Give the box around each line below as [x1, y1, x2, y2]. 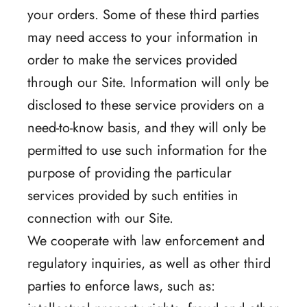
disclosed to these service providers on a [27, 95, 265, 115]
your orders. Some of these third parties [27, 4, 259, 25]
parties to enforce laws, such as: [27, 275, 215, 296]
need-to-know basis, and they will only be [27, 117, 266, 138]
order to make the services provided [27, 49, 237, 70]
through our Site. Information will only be [27, 72, 269, 93]
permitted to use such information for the [27, 140, 267, 160]
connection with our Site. [27, 208, 173, 228]
